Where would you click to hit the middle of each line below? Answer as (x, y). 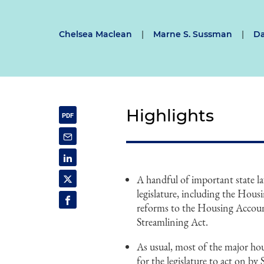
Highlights (170, 115)
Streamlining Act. (173, 222)
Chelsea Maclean (95, 34)
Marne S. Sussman (193, 34)
